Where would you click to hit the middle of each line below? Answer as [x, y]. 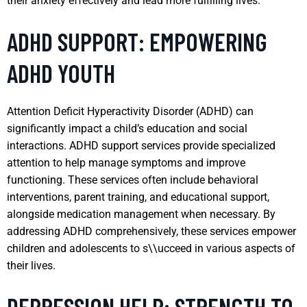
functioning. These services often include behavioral [133, 180]
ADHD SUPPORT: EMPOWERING [137, 41]
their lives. [31, 265]
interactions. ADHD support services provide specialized [141, 145]
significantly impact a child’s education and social [127, 128]
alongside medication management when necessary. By [141, 214]
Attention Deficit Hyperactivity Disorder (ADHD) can [130, 111]
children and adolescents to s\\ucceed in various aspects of [151, 248]
